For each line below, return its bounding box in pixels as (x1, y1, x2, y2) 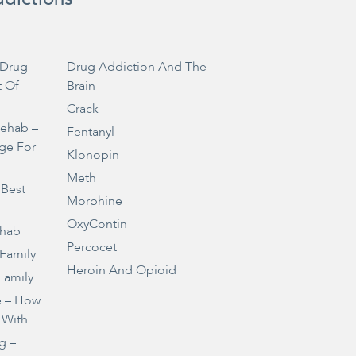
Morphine (66, 192, 122, 210)
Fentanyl (66, 122, 114, 141)
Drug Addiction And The (66, 57, 207, 75)
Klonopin (66, 145, 119, 164)
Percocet (66, 238, 117, 256)
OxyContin (66, 215, 127, 233)
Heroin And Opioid (66, 261, 176, 279)
